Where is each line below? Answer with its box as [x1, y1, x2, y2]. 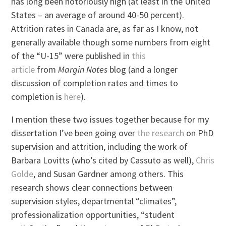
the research [137, 127, 185, 139]
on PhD [184, 127, 214, 139]
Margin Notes [58, 63, 108, 75]
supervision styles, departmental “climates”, [11, 195, 177, 207]
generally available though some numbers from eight [11, 36, 211, 48]
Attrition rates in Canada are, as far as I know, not [11, 22, 199, 34]
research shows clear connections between [11, 181, 173, 193]
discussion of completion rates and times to [11, 77, 179, 89]
